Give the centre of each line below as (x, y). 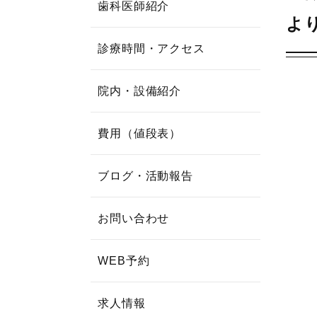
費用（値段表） (140, 133)
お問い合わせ (134, 218)
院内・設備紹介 (140, 91)
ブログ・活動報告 (146, 176)
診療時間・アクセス (151, 48)
